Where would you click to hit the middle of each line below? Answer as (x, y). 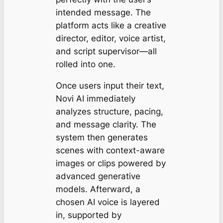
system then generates (102, 138)
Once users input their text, (110, 86)
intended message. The (103, 13)
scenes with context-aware (110, 151)
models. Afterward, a (98, 189)
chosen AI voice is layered (108, 202)
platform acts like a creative (111, 26)
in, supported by (88, 215)
